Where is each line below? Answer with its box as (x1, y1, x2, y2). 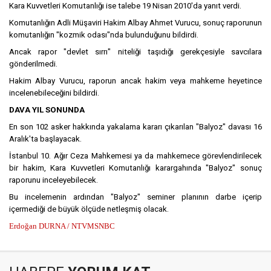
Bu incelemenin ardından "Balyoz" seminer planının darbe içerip (9, 192, 262, 202)
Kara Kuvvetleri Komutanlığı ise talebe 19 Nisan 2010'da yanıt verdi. (9, 1, 241, 11)
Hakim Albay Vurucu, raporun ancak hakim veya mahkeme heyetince (9, 76, 262, 86)
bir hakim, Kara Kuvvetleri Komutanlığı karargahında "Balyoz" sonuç (9, 163, 262, 173)
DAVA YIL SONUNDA (9, 105, 85, 115)
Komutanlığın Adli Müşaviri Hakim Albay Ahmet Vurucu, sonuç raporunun (9, 18, 262, 28)
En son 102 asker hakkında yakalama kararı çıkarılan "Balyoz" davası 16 (9, 122, 262, 132)
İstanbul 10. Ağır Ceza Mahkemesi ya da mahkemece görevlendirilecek (9, 151, 262, 161)
